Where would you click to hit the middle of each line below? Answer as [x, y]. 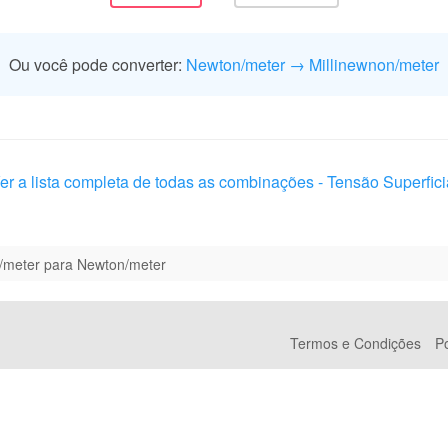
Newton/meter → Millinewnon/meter [312, 64]
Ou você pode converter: [97, 64]
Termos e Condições [355, 343]
